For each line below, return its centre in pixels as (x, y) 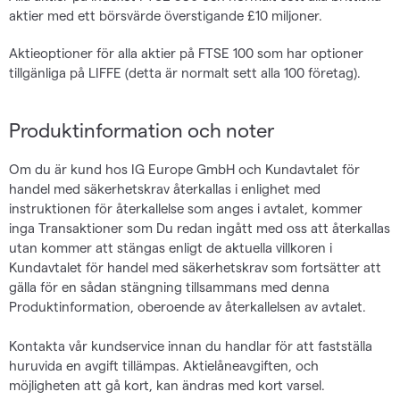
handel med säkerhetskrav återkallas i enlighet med (165, 188)
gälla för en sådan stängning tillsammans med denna (169, 287)
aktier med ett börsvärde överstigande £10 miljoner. (167, 15)
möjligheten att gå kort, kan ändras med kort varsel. (167, 385)
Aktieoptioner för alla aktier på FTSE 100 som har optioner (186, 53)
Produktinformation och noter (142, 129)
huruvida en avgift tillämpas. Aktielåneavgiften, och (164, 365)
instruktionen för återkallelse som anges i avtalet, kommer (186, 208)
